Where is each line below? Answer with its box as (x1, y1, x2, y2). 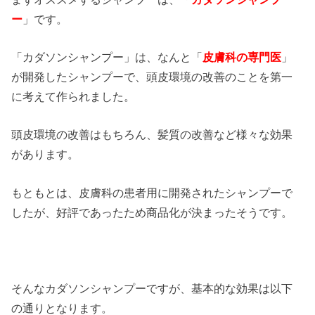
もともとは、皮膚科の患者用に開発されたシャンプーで (11, 186, 293, 199)
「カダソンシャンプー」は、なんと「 (11, 51, 203, 64)
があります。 (11, 148, 79, 161)
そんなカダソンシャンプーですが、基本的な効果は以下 (11, 282, 293, 295)
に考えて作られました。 (11, 90, 136, 103)
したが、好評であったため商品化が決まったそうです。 (11, 205, 293, 219)
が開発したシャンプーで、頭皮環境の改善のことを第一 (11, 70, 293, 84)
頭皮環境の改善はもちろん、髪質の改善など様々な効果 (11, 128, 293, 141)
